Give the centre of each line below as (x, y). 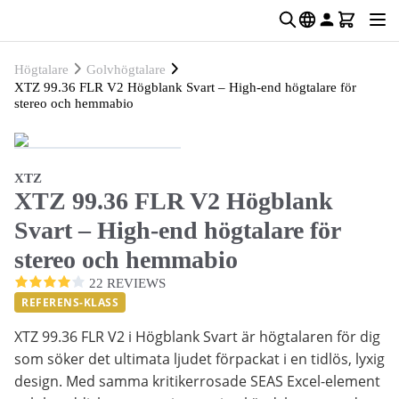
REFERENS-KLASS (70, 302)
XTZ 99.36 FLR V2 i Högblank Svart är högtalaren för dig (197, 337)
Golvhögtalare (126, 69)
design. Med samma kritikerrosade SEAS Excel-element (197, 381)
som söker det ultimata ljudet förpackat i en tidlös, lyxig (199, 359)
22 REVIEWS (126, 283)
